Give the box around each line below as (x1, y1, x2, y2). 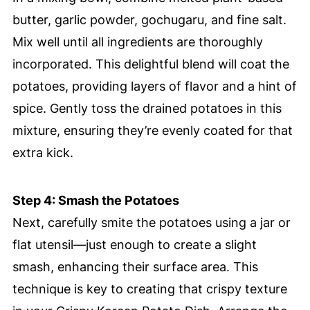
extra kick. (12, 145, 73, 161)
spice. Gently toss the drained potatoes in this (12, 101, 282, 116)
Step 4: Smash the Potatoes (12, 193, 179, 208)
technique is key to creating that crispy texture (12, 282, 287, 297)
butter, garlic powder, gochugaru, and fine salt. (12, 12, 286, 28)
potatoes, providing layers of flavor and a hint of (12, 79, 297, 94)
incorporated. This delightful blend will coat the (12, 57, 289, 72)
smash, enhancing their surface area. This (12, 259, 258, 275)
